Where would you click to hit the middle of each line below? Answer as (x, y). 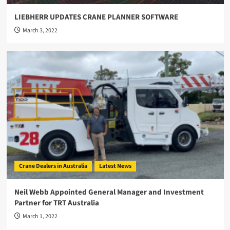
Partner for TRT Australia (56, 203)
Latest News (115, 166)
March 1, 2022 (40, 216)
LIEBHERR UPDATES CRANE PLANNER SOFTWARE (96, 17)
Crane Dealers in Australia (53, 166)
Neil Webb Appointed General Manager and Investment (109, 192)
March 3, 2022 (40, 31)
